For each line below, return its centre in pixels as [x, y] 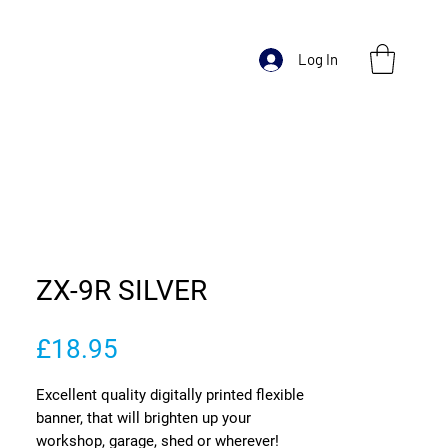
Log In [318, 59]
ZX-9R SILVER [121, 290]
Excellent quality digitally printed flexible [170, 394]
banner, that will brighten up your [143, 417]
